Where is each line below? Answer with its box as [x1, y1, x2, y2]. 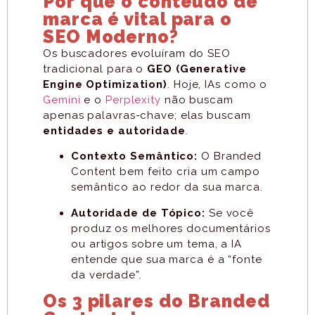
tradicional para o [43, 62, 148, 75]
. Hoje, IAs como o [167, 77, 268, 91]
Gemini [43, 93, 81, 106]
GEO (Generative [147, 62, 247, 75]
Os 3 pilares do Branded [43, 290, 270, 312]
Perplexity [105, 93, 161, 106]
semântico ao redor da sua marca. [71, 181, 263, 194]
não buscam [160, 93, 233, 106]
